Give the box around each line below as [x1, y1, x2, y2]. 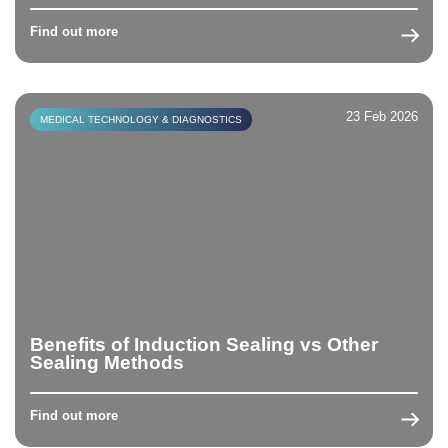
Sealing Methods [30, 351, 184, 373]
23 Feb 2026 [346, 108, 418, 124]
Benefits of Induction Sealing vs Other [30, 333, 378, 355]
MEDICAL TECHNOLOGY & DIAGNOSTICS [40, 113, 242, 125]
